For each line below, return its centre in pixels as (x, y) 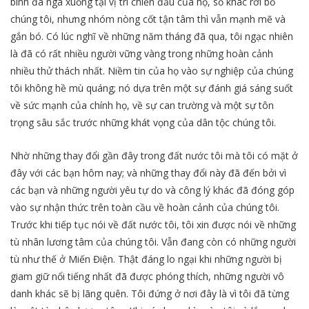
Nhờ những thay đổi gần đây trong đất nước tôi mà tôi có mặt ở (154, 155)
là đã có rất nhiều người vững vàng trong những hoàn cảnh (142, 53)
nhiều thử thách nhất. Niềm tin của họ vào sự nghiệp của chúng (152, 70)
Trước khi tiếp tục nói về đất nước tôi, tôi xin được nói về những (153, 224)
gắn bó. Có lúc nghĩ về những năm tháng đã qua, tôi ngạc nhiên (152, 36)
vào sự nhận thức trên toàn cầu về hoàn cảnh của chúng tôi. (145, 207)
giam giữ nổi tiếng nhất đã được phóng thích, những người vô (147, 276)
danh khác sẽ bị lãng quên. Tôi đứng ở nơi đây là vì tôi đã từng (150, 293)
